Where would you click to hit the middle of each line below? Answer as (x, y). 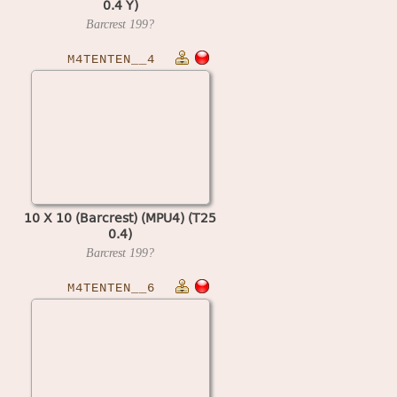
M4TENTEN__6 (111, 288)
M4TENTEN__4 (111, 59)
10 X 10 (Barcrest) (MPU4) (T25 (120, 217)
